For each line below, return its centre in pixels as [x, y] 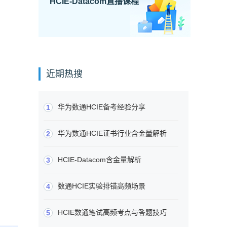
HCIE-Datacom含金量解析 [100, 160]
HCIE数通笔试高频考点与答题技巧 [112, 213]
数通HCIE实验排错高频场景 [102, 186]
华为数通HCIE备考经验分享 [102, 107]
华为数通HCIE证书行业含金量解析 [112, 134]
